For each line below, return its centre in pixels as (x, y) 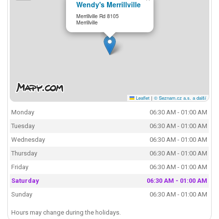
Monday (23, 112)
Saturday (25, 181)
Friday (20, 167)
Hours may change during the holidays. (66, 213)
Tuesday (23, 126)
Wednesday (28, 140)
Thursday (24, 153)
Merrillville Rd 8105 (98, 16)
